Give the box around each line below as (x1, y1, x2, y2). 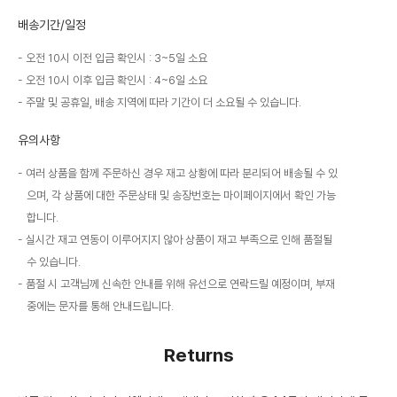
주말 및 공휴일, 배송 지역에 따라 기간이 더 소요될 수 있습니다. (26, 96, 301, 110)
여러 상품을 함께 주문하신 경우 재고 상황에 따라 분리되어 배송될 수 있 (26, 167, 338, 181)
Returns (163, 344, 234, 367)
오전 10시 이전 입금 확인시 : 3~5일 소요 (26, 51, 207, 66)
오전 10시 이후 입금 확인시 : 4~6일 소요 (26, 74, 207, 88)
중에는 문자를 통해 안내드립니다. (27, 300, 174, 314)
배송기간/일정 (18, 18, 86, 33)
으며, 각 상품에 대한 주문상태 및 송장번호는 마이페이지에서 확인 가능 (27, 189, 336, 203)
